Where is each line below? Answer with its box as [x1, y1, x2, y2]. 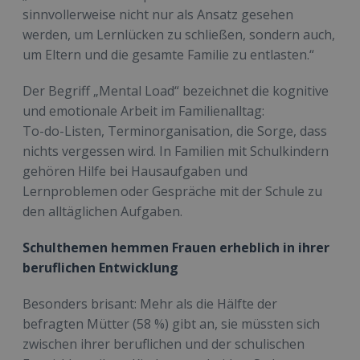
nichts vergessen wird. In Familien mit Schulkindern [22, 142, 329, 161]
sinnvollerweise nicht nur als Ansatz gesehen [22, 6, 293, 24]
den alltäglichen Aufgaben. [22, 202, 182, 221]
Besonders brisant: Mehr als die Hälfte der [22, 295, 277, 313]
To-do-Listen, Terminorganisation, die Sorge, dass [22, 122, 327, 141]
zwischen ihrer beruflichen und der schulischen [22, 335, 305, 354]
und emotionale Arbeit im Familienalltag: [22, 102, 264, 121]
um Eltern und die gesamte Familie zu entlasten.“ [22, 46, 314, 64]
